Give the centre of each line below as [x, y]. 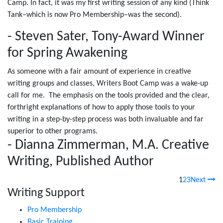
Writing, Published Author [81, 162]
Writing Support [46, 193]
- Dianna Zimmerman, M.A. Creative [108, 145]
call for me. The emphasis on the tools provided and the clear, [109, 96]
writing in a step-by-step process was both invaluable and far [106, 119]
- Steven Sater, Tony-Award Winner [106, 37]
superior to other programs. [53, 131]
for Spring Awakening [67, 53]
